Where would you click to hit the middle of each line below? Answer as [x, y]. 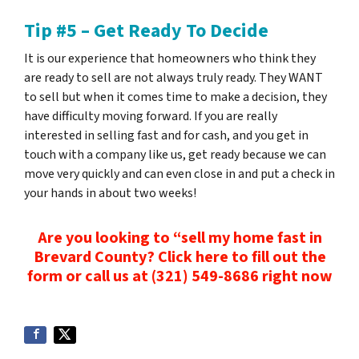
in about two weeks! [140, 193]
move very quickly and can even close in [131, 174]
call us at [116, 276]
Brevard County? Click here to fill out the [179, 257]
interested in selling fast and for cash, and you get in [166, 135]
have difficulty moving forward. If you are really [151, 116]
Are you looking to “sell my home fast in [179, 238]
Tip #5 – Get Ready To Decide [146, 31]
